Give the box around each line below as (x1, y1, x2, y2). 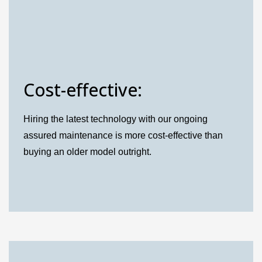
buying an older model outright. (23, 147, 152, 157)
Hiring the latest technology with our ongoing (23, 114, 208, 125)
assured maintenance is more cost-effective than (23, 130, 223, 141)
